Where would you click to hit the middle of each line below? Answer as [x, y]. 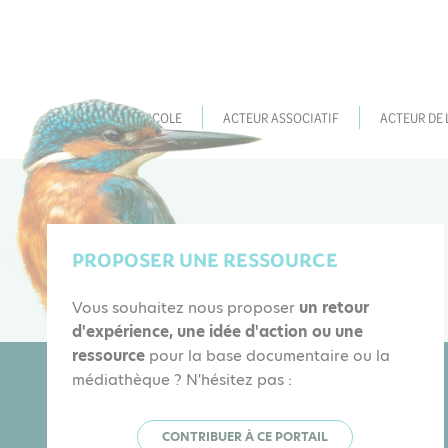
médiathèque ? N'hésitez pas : [182, 379]
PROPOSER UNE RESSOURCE [205, 260]
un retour [334, 307]
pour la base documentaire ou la [268, 355]
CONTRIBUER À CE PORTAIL [245, 436]
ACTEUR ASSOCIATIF [281, 116]
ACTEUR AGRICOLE [128, 116]
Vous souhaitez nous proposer [186, 307]
